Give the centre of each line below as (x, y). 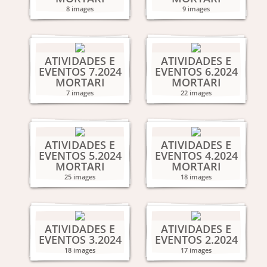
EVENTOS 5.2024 (80, 156)
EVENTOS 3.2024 (80, 240)
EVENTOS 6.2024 (196, 72)
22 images (196, 93)
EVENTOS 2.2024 (196, 240)
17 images (196, 250)
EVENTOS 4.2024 (196, 156)
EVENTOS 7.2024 (80, 72)
